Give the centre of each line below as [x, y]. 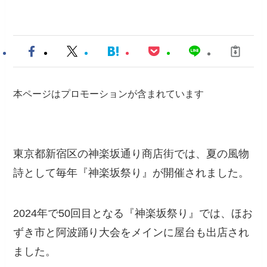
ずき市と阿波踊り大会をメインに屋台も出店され [131, 232]
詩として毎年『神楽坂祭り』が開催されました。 [131, 173]
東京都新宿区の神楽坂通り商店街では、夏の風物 [131, 153]
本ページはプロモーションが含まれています [109, 94]
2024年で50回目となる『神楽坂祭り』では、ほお [133, 213]
